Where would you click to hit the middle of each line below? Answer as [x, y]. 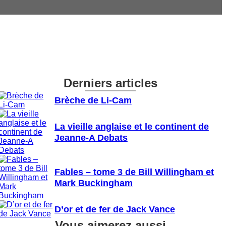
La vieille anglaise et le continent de [131, 126]
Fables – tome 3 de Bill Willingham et [134, 172]
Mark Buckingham [93, 183]
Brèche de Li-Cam [93, 100]
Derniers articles [110, 83]
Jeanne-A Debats [91, 137]
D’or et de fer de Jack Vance [115, 209]
